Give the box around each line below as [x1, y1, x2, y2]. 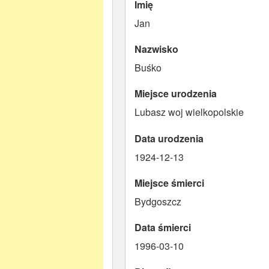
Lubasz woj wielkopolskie [134, 105, 244, 119]
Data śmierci [134, 220, 191, 234]
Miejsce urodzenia [134, 86, 217, 101]
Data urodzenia [134, 131, 204, 145]
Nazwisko [134, 42, 178, 56]
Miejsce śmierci [134, 175, 204, 190]
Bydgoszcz [134, 194, 181, 208]
